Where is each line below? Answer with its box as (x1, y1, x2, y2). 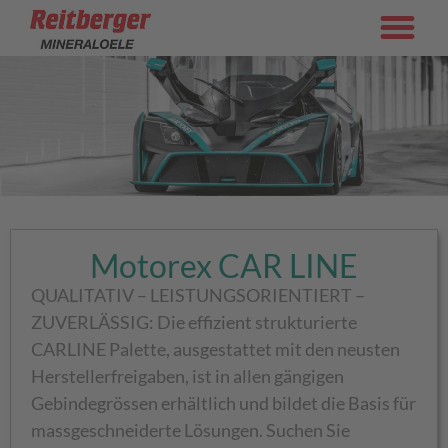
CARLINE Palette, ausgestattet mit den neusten (31, 337, 400, 360)
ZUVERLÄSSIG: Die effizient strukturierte (31, 310, 357, 333)
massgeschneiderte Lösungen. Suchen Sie (31, 418, 350, 441)
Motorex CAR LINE (90, 245, 358, 285)
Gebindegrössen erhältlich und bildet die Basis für (31, 391, 416, 414)
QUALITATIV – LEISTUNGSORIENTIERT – (31, 283, 365, 306)
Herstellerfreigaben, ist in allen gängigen (31, 364, 344, 387)
